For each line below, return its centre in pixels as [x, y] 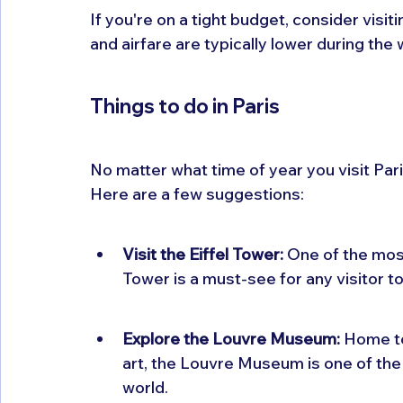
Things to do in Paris [185, 106]
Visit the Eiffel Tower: [203, 254]
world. [145, 387]
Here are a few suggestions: [197, 193]
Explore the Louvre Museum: [231, 338]
